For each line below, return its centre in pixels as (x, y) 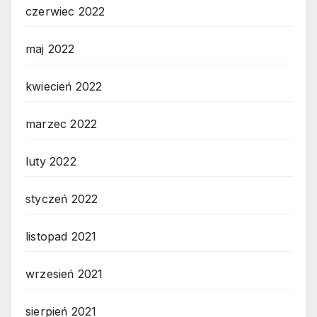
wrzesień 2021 (64, 274)
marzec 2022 (62, 124)
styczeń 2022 (62, 199)
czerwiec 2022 (65, 12)
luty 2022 (51, 162)
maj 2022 (50, 49)
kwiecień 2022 (64, 87)
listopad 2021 (61, 237)
